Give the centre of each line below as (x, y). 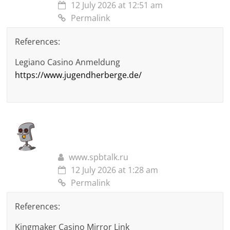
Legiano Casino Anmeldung (68, 62)
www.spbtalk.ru (99, 157)
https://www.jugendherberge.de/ (79, 75)
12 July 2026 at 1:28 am (115, 170)
